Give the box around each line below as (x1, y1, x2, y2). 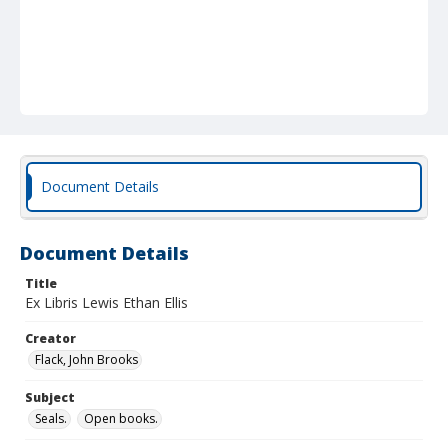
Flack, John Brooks (35, 351, 138, 368)
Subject (25, 389, 75, 406)
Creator (25, 330, 76, 347)
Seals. (35, 410, 67, 427)
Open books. (84, 410, 158, 427)
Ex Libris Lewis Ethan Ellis (25, 293, 188, 312)
